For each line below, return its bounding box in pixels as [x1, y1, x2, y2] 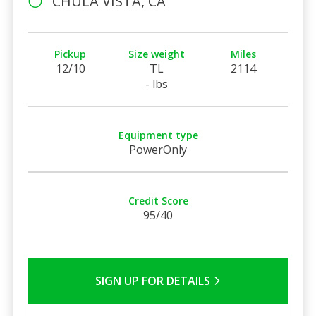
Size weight [128, 47, 186, 61]
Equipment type [118, 128, 198, 142]
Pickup [54, 47, 87, 61]
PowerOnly [129, 141, 187, 157]
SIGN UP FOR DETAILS [95, 272, 213, 288]
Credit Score [128, 193, 188, 207]
